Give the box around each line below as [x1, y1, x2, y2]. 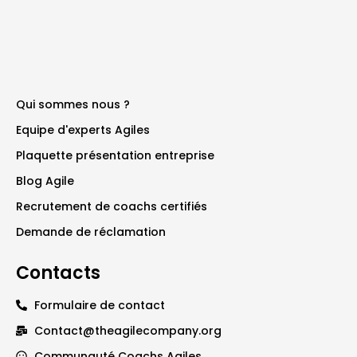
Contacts [16, 260, 100, 285]
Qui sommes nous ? [16, 96, 130, 112]
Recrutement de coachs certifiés [16, 198, 207, 214]
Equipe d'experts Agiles [16, 121, 150, 138]
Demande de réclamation [16, 223, 166, 240]
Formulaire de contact [33, 296, 165, 313]
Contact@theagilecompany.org [33, 322, 222, 339]
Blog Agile [16, 172, 74, 189]
